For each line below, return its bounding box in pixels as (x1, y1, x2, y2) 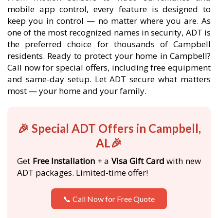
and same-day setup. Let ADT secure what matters (7, 73, 211, 85)
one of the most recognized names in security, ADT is (7, 27, 211, 38)
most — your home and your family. (7, 85, 146, 96)
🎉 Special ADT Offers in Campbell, (17, 121, 201, 135)
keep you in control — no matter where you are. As (7, 15, 211, 26)
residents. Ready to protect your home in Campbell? (7, 50, 211, 61)
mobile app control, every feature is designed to (7, 3, 211, 15)
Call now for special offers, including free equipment (7, 62, 211, 73)
